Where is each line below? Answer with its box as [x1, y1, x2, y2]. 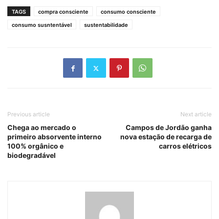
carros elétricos [159, 142, 212, 151]
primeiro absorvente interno [7, 132, 102, 141]
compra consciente [38, 8, 88, 16]
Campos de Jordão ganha [126, 123, 212, 132]
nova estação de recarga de [120, 132, 212, 141]
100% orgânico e [7, 142, 64, 151]
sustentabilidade [84, 22, 128, 29]
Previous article [7, 110, 50, 118]
